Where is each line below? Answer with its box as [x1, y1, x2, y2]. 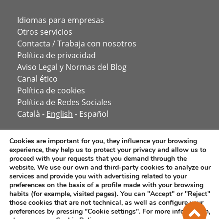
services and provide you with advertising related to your [9, 172, 187, 181]
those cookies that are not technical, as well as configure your [9, 198, 203, 207]
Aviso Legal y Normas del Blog [17, 62, 127, 72]
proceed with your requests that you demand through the [9, 154, 187, 163]
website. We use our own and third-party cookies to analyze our [9, 163, 211, 172]
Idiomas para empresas [17, 15, 104, 25]
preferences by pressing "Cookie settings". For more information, [9, 207, 210, 216]
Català [17, 109, 40, 119]
